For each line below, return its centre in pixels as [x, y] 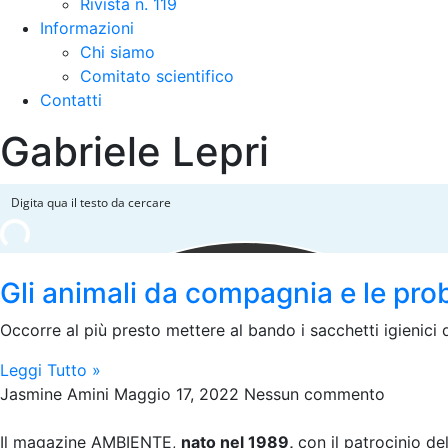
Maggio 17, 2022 [179, 394]
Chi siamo [117, 52]
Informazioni [87, 28]
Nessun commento [314, 394]
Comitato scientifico [157, 76]
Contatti [71, 100]
